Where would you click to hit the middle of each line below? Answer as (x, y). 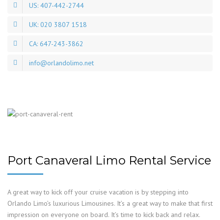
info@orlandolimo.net (61, 63)
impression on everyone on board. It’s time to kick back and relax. (104, 215)
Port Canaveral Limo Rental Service (109, 160)
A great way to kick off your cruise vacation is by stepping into (98, 192)
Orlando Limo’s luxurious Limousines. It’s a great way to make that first (110, 203)
